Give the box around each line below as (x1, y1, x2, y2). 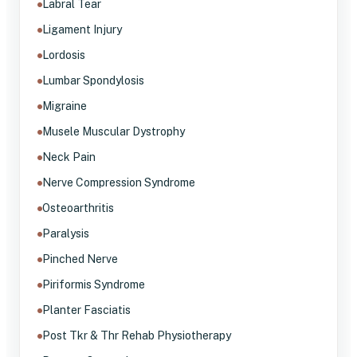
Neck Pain (42, 150, 96, 163)
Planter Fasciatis (42, 303, 131, 316)
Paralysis (42, 226, 89, 240)
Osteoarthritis (42, 201, 114, 214)
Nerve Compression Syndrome (42, 175, 195, 189)
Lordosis (42, 48, 85, 61)
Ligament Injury (42, 22, 122, 36)
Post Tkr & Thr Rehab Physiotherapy (42, 328, 231, 342)
